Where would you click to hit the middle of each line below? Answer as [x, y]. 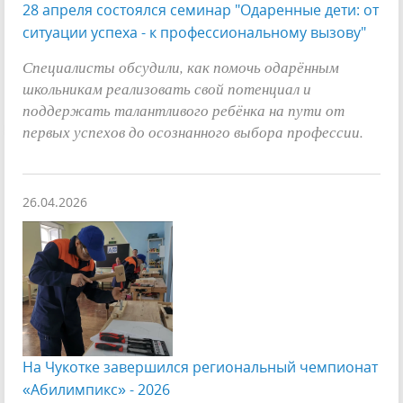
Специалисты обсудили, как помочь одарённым [181, 66]
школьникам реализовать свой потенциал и [167, 88]
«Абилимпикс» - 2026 [96, 389]
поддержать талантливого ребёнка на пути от [184, 109]
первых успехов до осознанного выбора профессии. [193, 131]
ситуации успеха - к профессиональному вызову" [194, 32]
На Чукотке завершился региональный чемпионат [200, 367]
